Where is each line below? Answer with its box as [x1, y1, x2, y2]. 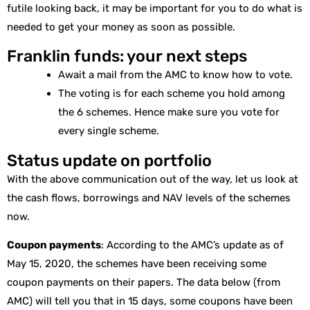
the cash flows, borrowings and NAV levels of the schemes [7, 191, 291, 204]
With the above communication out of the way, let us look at [7, 172, 298, 185]
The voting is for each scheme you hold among [58, 87, 286, 100]
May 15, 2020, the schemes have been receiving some [7, 257, 266, 271]
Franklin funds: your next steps [7, 46, 247, 66]
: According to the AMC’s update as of [101, 239, 284, 252]
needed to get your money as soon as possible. [7, 20, 235, 33]
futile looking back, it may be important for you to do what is [7, 1, 302, 15]
